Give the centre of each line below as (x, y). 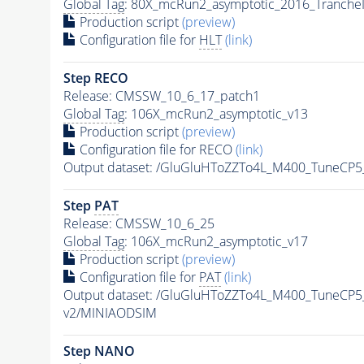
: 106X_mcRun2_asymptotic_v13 (216, 113)
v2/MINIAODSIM (110, 312)
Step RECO (95, 78)
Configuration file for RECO (156, 149)
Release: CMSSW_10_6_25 (139, 223)
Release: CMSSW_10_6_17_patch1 (161, 95)
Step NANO (99, 351)
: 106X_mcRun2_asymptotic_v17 (216, 241)
